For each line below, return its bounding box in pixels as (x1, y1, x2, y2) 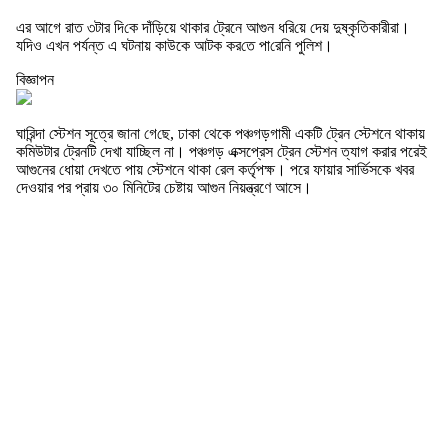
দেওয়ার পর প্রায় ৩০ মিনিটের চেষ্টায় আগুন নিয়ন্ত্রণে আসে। (16, 179, 312, 197)
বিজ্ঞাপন (16, 71, 54, 89)
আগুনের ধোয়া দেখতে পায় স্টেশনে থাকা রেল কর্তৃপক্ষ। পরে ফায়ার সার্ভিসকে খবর (16, 161, 414, 179)
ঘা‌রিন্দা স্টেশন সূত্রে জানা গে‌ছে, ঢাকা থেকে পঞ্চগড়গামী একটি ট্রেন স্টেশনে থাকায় (16, 125, 425, 143)
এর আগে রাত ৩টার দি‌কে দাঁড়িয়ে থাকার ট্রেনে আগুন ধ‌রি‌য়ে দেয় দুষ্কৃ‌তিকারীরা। (16, 19, 410, 37)
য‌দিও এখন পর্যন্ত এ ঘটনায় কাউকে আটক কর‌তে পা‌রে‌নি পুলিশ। (16, 37, 333, 55)
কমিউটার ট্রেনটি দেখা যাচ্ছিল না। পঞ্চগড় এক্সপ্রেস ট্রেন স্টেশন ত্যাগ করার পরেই (16, 143, 427, 161)
